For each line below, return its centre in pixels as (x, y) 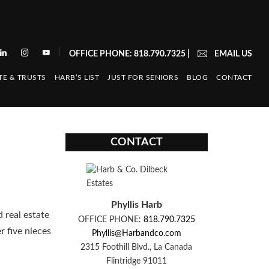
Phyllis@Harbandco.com (136, 233)
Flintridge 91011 (136, 261)
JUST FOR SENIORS (143, 78)
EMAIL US (233, 54)
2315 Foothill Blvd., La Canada (137, 247)
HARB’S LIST (77, 78)
